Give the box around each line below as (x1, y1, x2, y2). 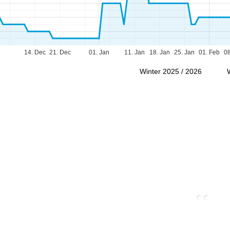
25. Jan (174, 49, 195, 56)
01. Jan (88, 49, 109, 56)
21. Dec (49, 49, 71, 56)
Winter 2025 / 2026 (140, 67, 202, 76)
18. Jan (149, 49, 170, 56)
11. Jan (124, 49, 145, 56)
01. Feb (198, 49, 220, 56)
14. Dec (24, 49, 46, 56)
